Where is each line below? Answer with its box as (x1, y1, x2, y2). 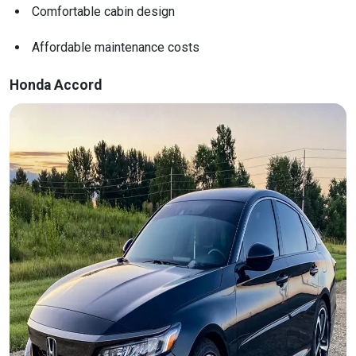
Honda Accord (10, 77, 102, 94)
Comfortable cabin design (32, 4, 175, 20)
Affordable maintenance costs (32, 40, 199, 56)
